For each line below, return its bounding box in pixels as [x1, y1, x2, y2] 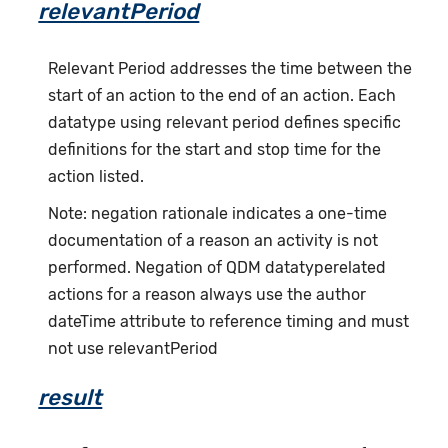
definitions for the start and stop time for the [48, 139, 382, 159]
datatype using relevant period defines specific [48, 112, 402, 132]
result [38, 383, 103, 411]
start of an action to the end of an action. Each [48, 85, 397, 105]
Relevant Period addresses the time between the [48, 58, 413, 78]
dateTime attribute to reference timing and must [48, 311, 410, 331]
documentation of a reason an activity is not [48, 230, 379, 250]
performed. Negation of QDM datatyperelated [48, 257, 387, 277]
